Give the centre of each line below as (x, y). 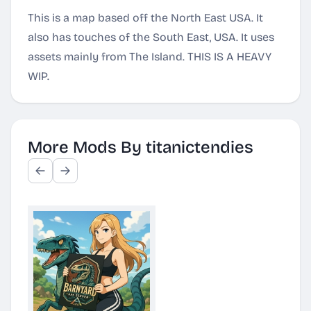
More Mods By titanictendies (141, 147)
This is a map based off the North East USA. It (145, 18)
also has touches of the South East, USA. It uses (151, 37)
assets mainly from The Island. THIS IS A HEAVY (150, 57)
